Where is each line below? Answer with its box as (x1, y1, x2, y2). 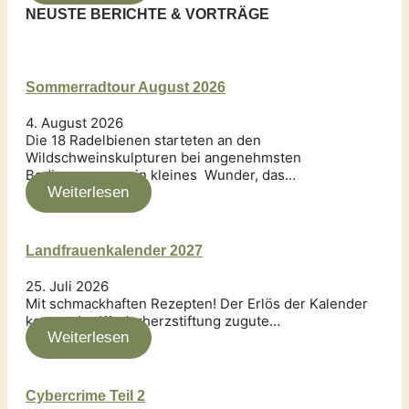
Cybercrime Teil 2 (26, 388, 145, 404)
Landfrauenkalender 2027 (26, 242, 203, 258)
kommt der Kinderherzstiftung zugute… (26, 311, 280, 330)
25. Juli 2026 (26, 277, 109, 295)
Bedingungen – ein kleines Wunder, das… (26, 165, 296, 184)
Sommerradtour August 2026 (26, 79, 225, 95)
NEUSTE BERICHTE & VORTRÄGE (26, 6, 269, 23)
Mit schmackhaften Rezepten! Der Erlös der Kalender (26, 294, 368, 312)
